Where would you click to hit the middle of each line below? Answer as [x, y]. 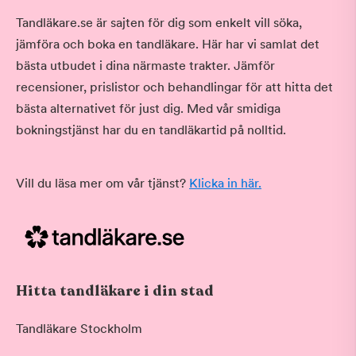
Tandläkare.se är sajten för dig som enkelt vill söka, [159, 23]
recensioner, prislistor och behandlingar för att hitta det [174, 87]
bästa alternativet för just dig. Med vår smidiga [148, 108]
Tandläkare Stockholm [79, 329]
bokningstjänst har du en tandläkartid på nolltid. [151, 130]
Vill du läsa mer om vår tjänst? [103, 183]
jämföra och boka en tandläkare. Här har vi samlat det [168, 44]
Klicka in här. [225, 183]
